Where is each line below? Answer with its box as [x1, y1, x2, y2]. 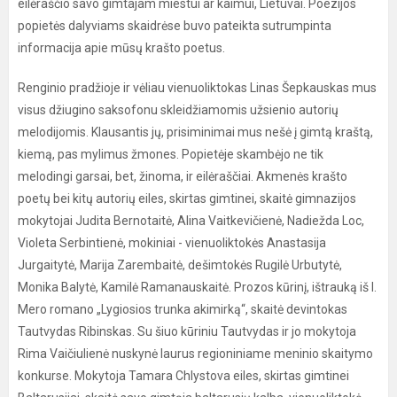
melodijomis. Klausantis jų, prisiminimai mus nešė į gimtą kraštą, [18, 125, 373, 139]
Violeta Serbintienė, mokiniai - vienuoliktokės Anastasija [18, 236, 326, 250]
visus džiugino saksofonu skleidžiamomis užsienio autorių [18, 103, 339, 117]
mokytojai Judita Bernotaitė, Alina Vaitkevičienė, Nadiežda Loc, [18, 214, 364, 228]
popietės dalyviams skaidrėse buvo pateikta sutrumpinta [18, 19, 331, 33]
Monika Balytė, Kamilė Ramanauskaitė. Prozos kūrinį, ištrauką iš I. [18, 280, 377, 294]
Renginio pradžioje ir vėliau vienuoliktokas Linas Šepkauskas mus [18, 81, 377, 95]
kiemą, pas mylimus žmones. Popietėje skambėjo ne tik [18, 147, 323, 161]
